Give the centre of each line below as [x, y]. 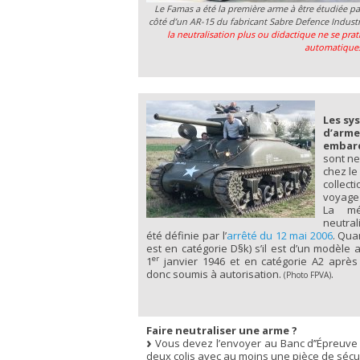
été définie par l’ [186, 235]
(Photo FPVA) [307, 274]
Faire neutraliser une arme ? [221, 330]
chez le [340, 171]
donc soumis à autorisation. [215, 274]
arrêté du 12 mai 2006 [279, 235]
